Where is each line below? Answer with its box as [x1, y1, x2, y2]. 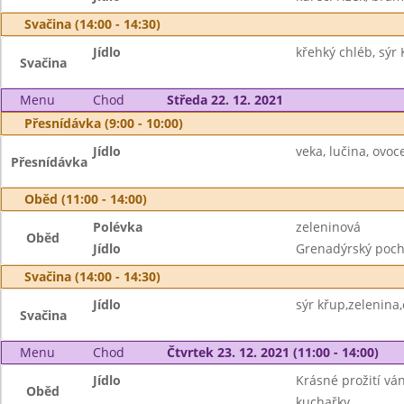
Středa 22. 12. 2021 [166, 91, 283, 108]
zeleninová [295, 218, 361, 235]
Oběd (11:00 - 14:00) [24, 190, 147, 207]
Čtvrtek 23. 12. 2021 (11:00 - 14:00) [166, 344, 379, 361]
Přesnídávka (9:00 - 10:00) [24, 115, 183, 132]
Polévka [93, 218, 143, 235]
